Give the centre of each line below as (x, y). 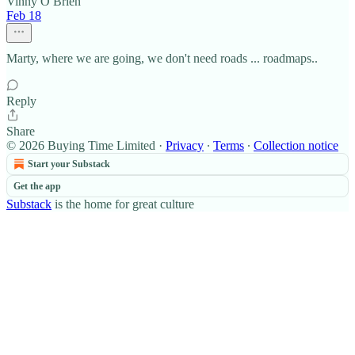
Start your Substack (69, 164)
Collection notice (296, 145)
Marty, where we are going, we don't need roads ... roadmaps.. (162, 58)
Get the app (37, 186)
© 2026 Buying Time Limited (81, 145)
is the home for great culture (123, 204)
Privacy (185, 145)
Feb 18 (24, 15)
